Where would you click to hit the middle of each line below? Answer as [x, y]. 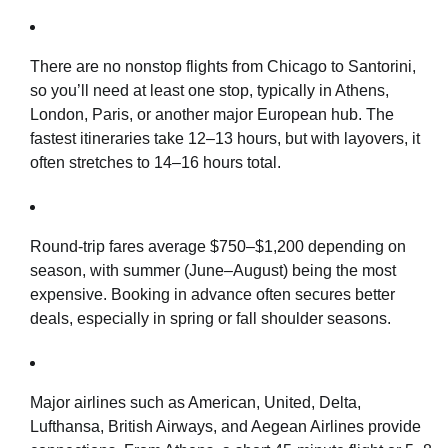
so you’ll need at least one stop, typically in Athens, [209, 90]
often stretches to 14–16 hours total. [155, 162]
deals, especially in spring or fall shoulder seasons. [210, 318]
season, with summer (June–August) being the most [213, 270]
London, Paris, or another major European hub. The [212, 114]
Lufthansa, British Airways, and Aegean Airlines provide [225, 426]
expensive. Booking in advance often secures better [212, 294]
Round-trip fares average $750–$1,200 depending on [218, 246]
